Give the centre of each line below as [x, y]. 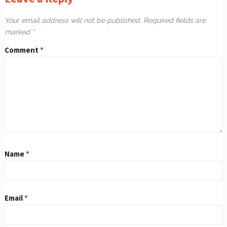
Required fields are [174, 20]
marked [18, 32]
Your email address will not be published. [73, 20]
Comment [22, 50]
